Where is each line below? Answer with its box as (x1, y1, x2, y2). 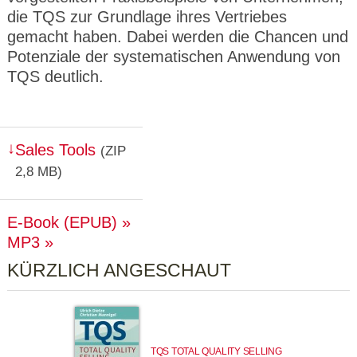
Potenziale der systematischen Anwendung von (7, 48, 340, 65)
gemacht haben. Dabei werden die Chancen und (7, 28, 348, 45)
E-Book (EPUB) (7, 214, 117, 231)
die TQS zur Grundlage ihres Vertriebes (7, 8, 287, 25)
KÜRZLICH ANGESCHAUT (7, 261, 231, 280)
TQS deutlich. (7, 68, 104, 85)
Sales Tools (15, 141, 96, 159)
